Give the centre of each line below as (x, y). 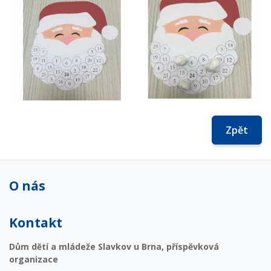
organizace (34, 259)
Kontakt (36, 222)
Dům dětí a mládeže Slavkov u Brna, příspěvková (114, 246)
